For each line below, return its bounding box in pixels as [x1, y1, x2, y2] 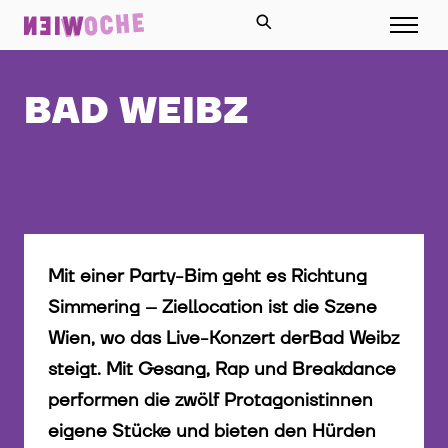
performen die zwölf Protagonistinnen [48, 388, 373, 414]
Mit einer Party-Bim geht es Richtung [48, 264, 367, 290]
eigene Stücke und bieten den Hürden [48, 419, 376, 445]
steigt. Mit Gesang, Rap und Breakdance [48, 357, 396, 383]
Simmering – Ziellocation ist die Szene [48, 295, 377, 321]
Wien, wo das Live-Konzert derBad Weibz [48, 326, 399, 352]
